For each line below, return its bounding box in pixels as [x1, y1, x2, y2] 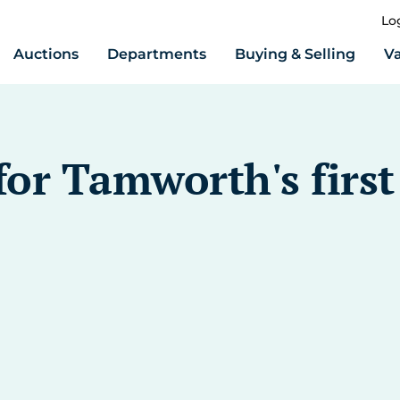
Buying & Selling [235, 46, 355, 62]
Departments [107, 46, 206, 62]
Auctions [13, 46, 79, 62]
